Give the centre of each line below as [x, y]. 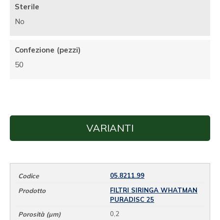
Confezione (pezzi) [48, 50]
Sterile [27, 7]
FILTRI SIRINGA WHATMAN [154, 190]
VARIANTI [110, 128]
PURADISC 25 [132, 199]
